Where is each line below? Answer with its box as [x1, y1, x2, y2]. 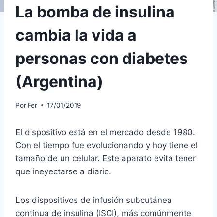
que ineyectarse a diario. [15, 166, 111, 176]
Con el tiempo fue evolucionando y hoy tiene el [15, 140, 198, 150]
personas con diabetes [15, 49, 188, 68]
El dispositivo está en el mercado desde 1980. [15, 127, 195, 137]
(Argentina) [15, 72, 103, 92]
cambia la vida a [15, 26, 137, 45]
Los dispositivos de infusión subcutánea [15, 195, 172, 205]
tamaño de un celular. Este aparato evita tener [15, 153, 196, 163]
